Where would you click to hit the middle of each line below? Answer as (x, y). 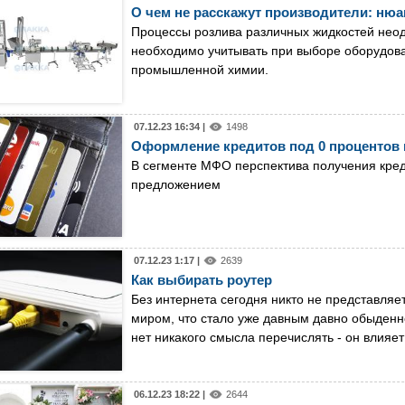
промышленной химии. (200, 69)
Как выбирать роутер (202, 279)
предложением (176, 184)
